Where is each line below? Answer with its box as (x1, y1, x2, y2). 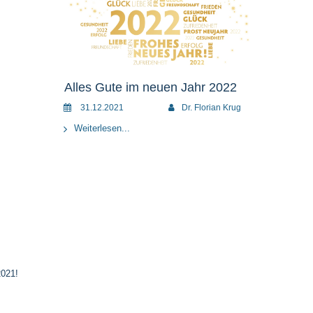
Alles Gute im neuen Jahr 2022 (64, 80, 237, 94)
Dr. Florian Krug (182, 103, 241, 112)
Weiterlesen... (74, 123, 130, 133)
